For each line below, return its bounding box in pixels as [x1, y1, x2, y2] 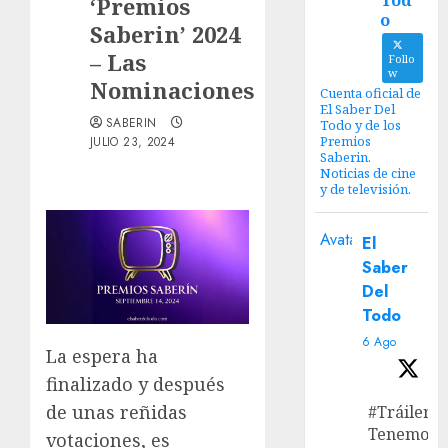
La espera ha [46, 344, 158, 369]
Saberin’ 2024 [90, 19, 240, 49]
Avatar [320, 228, 363, 251]
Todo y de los [320, 116, 402, 134]
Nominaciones [90, 75, 254, 105]
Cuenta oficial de [320, 84, 422, 102]
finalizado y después [46, 372, 225, 397]
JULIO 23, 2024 [90, 133, 176, 151]
